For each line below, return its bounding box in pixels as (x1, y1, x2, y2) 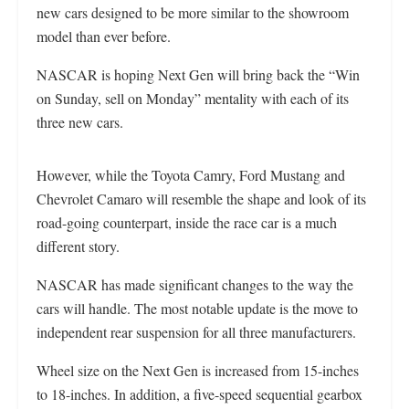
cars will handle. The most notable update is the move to (37, 299, 358, 319)
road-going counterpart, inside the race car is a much (37, 213, 337, 233)
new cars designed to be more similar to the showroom (37, 3, 349, 23)
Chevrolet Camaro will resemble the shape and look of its (37, 189, 366, 209)
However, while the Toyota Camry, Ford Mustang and (37, 165, 345, 185)
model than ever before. (37, 26, 171, 47)
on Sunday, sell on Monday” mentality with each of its (37, 89, 349, 109)
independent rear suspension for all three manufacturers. (37, 322, 356, 342)
